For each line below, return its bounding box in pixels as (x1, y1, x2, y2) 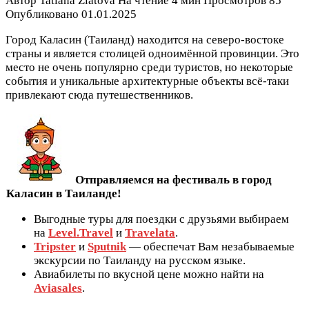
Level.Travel (48, 226, 113, 240)
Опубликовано (6, 8, 79, 21)
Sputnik (88, 240, 126, 254)
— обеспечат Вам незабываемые (126, 240, 295, 254)
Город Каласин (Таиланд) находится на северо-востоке (6, 33, 284, 47)
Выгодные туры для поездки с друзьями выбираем (34, 212, 289, 226)
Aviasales (34, 281, 82, 295)
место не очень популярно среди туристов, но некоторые (6, 61, 293, 74)
